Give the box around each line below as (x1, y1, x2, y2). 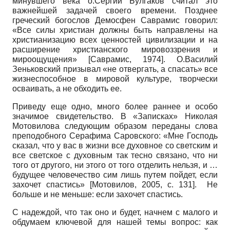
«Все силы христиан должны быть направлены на (12, 25, 218, 34)
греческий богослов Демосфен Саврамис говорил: (12, 15, 218, 25)
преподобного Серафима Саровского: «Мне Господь (12, 131, 218, 140)
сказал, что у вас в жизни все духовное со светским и (12, 141, 218, 150)
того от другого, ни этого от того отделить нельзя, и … (12, 160, 218, 169)
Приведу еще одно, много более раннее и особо (12, 102, 218, 111)
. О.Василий (163, 54, 218, 64)
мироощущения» (12, 54, 88, 64)
